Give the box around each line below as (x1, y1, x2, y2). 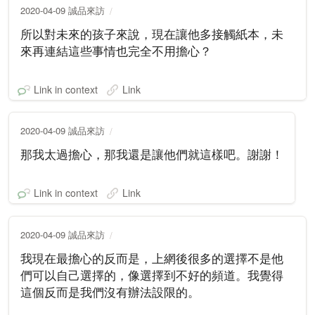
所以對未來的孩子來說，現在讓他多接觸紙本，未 (20, 25, 283, 42)
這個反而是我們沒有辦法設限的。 (20, 283, 200, 300)
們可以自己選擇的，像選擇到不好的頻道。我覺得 (20, 266, 283, 283)
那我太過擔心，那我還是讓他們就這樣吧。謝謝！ (20, 146, 283, 162)
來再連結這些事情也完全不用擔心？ (20, 42, 212, 59)
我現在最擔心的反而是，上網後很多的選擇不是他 (20, 250, 283, 266)
